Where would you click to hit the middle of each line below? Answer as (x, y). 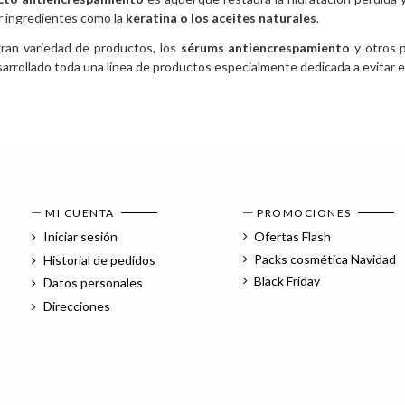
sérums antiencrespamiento (265, 47)
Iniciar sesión (80, 237)
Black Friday (287, 281)
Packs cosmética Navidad (325, 259)
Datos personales (92, 283)
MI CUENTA (80, 212)
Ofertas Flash (293, 237)
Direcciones (76, 306)
